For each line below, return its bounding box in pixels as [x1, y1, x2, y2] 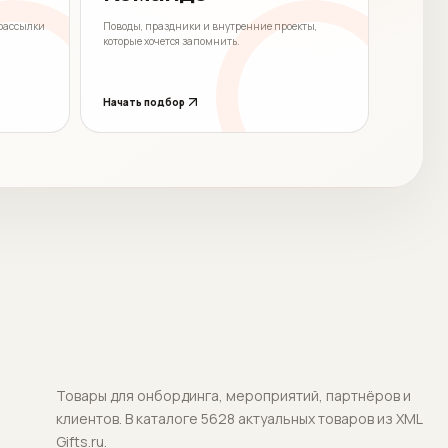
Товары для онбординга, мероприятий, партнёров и [56, 385, 412, 405]
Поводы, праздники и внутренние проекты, [103, 18, 318, 33]
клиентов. [56, 408, 123, 428]
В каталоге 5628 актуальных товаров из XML [125, 408, 423, 428]
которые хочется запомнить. [103, 33, 241, 48]
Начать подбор [103, 94, 186, 109]
